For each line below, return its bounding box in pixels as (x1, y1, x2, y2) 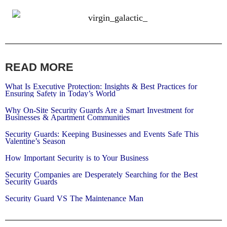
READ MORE (5, 61, 73, 74)
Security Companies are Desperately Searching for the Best (5, 170, 198, 179)
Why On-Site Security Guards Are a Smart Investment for (5, 106, 194, 115)
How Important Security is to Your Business (5, 154, 148, 163)
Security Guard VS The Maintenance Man (5, 194, 143, 203)
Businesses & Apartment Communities (5, 113, 130, 122)
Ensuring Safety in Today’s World (5, 89, 116, 98)
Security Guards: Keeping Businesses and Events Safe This (5, 130, 199, 139)
